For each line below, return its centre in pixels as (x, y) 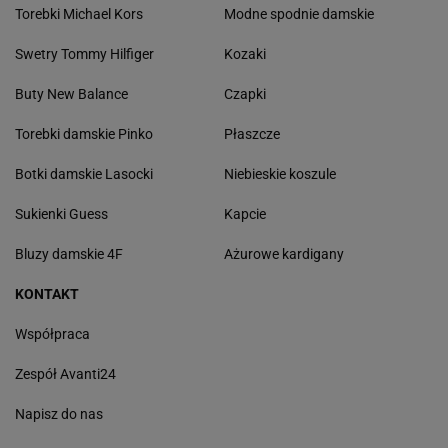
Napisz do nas (59, 413)
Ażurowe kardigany (284, 253)
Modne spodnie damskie (299, 13)
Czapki (245, 93)
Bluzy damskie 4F (69, 253)
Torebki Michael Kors (79, 13)
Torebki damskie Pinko (84, 133)
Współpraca (52, 333)
